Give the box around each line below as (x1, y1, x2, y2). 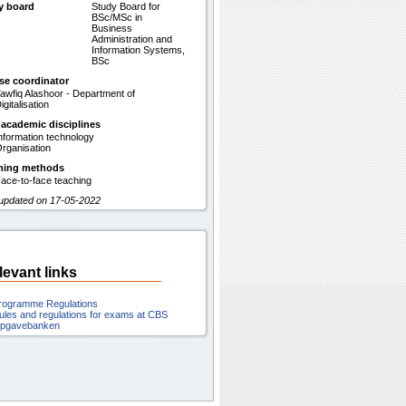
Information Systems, (92, 44, 185, 55)
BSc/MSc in (92, 12, 142, 23)
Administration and (92, 34, 172, 44)
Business (92, 23, 132, 34)
